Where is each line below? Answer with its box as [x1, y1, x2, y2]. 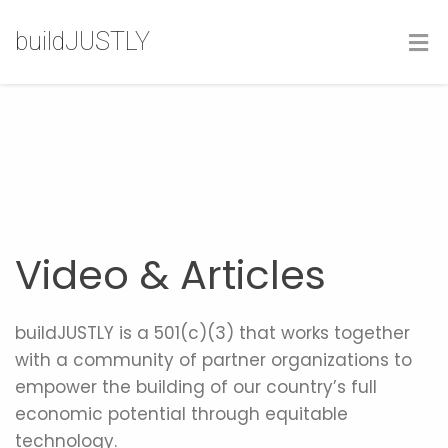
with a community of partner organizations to [15, 348, 412, 372]
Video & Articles [15, 247, 326, 303]
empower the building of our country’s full [15, 375, 377, 399]
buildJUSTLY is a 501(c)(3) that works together [15, 321, 410, 345]
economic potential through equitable [15, 402, 348, 426]
